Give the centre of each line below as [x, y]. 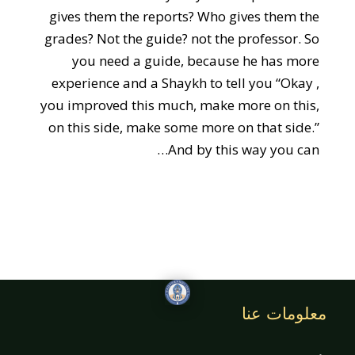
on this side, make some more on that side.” [184, 127]
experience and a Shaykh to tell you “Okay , [186, 83]
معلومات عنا [284, 314]
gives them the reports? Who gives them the [185, 16]
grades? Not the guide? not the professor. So [182, 38]
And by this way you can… [244, 149]
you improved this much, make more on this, [180, 105]
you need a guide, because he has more [196, 61]
